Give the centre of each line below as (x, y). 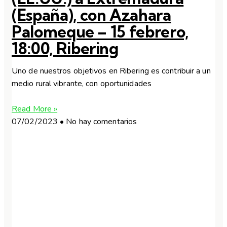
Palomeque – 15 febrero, (100, 31)
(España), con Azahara (91, 15)
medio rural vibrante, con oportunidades (82, 84)
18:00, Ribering (65, 48)
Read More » (35, 109)
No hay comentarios (101, 122)
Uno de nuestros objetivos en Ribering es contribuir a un (111, 71)
